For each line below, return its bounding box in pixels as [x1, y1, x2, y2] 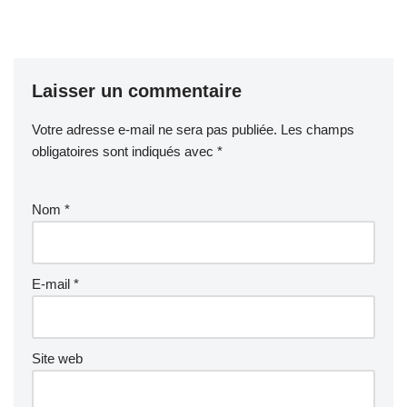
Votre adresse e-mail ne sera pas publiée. [32, 121, 277, 137]
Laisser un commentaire [32, 80, 242, 101]
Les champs [281, 121, 354, 137]
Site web [32, 350, 83, 366]
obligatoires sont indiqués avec [32, 143, 217, 159]
